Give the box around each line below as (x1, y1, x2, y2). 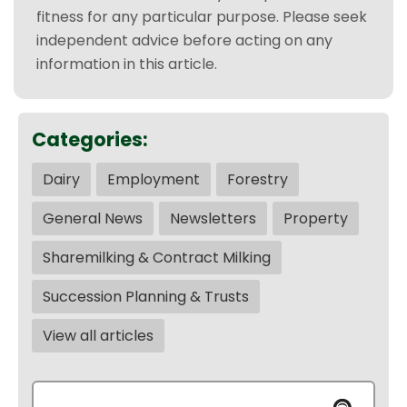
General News (43, 208, 143, 229)
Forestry (227, 169, 288, 190)
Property (283, 208, 348, 229)
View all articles (43, 325, 154, 346)
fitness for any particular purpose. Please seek (36, 6, 367, 27)
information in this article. (36, 54, 217, 74)
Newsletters (170, 208, 256, 229)
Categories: (32, 126, 148, 153)
